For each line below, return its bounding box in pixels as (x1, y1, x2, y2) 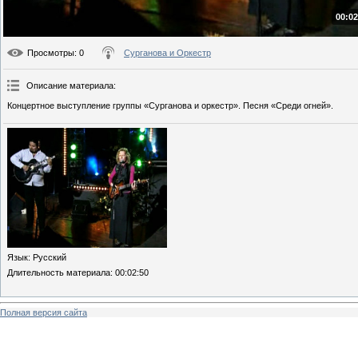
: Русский (28, 253, 66, 263)
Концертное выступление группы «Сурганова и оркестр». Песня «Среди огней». (7, 101, 333, 111)
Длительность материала (7, 268, 110, 278)
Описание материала (26, 81, 113, 91)
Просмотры (27, 48, 74, 58)
